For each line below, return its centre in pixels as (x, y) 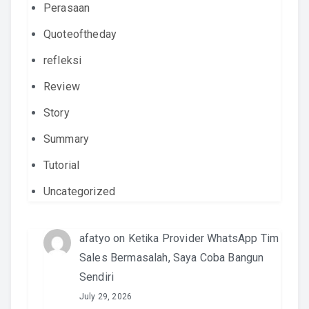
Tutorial (62, 165)
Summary (67, 139)
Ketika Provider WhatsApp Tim (203, 238)
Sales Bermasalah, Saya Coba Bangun (172, 258)
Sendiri (97, 277)
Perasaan (67, 8)
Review (62, 87)
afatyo (95, 238)
